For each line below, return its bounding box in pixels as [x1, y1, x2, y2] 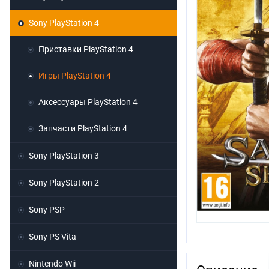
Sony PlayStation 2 [29, 178, 99, 188]
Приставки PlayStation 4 [38, 44, 133, 55]
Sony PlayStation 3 [29, 151, 99, 161]
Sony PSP [29, 205, 65, 215]
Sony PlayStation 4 [29, 18, 99, 28]
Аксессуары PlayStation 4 [38, 97, 138, 107]
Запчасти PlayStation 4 [38, 124, 127, 134]
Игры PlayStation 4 [38, 71, 111, 81]
